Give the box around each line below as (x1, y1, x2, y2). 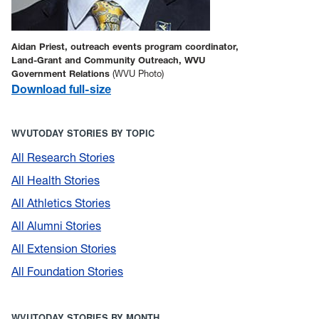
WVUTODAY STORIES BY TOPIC (11, 127, 155, 140)
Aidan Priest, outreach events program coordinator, (11, 41, 239, 52)
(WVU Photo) (113, 68, 164, 79)
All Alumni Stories (11, 219, 101, 234)
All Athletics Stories (11, 196, 110, 211)
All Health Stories (11, 173, 100, 188)
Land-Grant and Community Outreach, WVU (11, 54, 205, 66)
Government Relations (11, 68, 113, 79)
